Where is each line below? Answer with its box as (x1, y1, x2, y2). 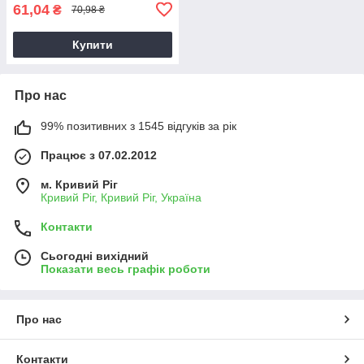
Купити (72, 37, 113, 51)
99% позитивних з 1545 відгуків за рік (41, 119, 236, 132)
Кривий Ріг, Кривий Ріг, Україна (41, 190, 201, 204)
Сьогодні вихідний (41, 249, 149, 262)
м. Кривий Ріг (41, 177, 118, 191)
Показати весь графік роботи (41, 262, 210, 275)
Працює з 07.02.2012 (41, 148, 157, 162)
